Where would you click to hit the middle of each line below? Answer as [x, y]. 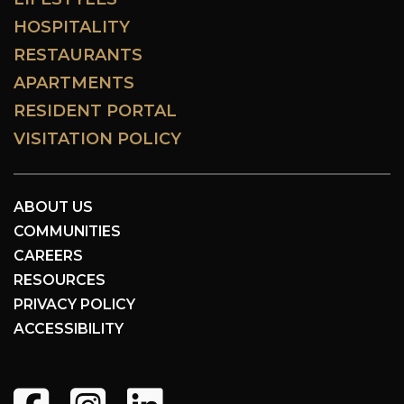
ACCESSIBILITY [69, 329]
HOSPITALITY [72, 28]
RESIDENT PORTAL [95, 111]
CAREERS [48, 256]
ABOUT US [53, 207]
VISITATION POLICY [97, 139]
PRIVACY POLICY [74, 305]
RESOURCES [60, 280]
